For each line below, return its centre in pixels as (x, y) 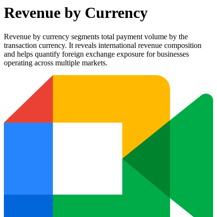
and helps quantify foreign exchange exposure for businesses (96, 54)
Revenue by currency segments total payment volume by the (96, 36)
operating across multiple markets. (56, 62)
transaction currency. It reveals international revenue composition (103, 45)
